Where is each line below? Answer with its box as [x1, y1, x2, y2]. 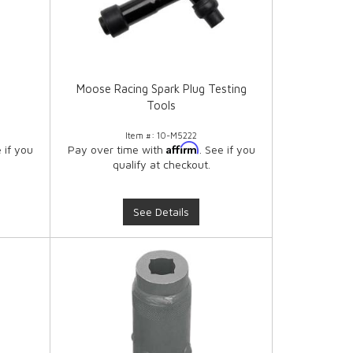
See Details [133, 205, 190, 219]
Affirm [165, 141, 199, 155]
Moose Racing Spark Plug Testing [76, 82, 247, 96]
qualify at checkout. [112, 158, 210, 172]
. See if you [199, 143, 255, 157]
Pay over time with [67, 143, 166, 157]
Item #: [125, 130, 158, 141]
